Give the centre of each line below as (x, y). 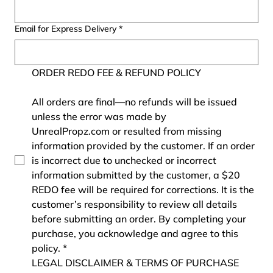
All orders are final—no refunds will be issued (134, 102)
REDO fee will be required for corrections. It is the (143, 190)
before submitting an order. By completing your (139, 219)
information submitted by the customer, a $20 (136, 175)
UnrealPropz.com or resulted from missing (127, 131)
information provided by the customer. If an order (143, 146)
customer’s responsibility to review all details (134, 204)
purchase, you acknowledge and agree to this (135, 234)
